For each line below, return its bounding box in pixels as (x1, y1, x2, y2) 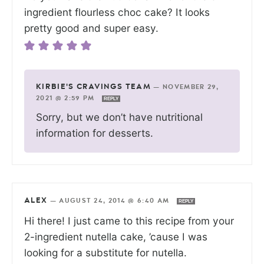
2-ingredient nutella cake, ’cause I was (24, 230, 207, 243)
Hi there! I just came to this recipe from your (24, 214, 234, 227)
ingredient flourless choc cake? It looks (24, 6, 210, 19)
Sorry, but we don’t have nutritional (36, 111, 203, 124)
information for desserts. (36, 127, 153, 140)
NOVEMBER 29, (163, 84, 219, 91)
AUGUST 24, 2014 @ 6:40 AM (59, 197, 172, 204)
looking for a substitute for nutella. (24, 246, 187, 259)
